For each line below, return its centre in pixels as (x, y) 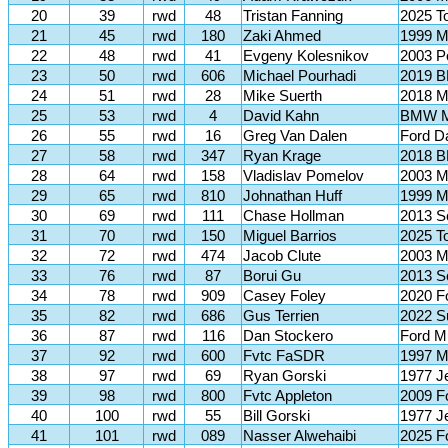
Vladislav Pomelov (303, 176)
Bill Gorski (276, 416)
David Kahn (281, 116)
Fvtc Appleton (287, 396)
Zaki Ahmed (282, 36)
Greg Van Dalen (295, 136)
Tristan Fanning (293, 16)
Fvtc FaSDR (284, 356)
